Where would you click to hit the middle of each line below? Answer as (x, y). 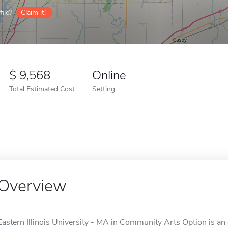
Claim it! (33, 12)
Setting (104, 89)
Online (109, 75)
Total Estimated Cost (42, 89)
